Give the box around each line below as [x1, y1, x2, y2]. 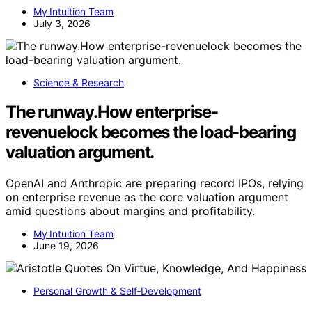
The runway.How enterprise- [6, 102, 218, 123]
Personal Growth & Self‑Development [33, 285, 201, 297]
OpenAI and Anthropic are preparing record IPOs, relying [6, 176, 304, 191]
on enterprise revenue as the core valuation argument [6, 190, 288, 205]
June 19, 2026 [33, 240, 99, 252]
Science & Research [33, 76, 124, 88]
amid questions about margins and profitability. [6, 204, 255, 219]
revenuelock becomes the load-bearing [6, 122, 296, 143]
